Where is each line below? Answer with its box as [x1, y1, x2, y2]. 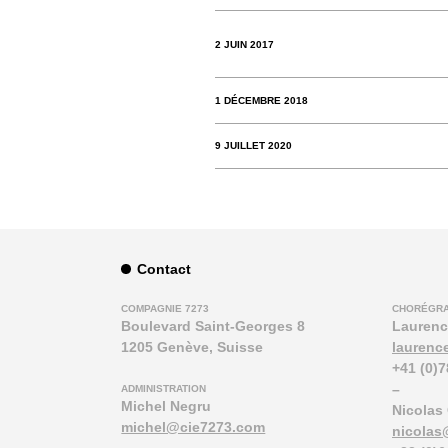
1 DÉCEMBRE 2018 [214, 95, 308, 107]
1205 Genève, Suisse [121, 339, 264, 356]
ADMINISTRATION [121, 382, 207, 394]
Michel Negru [121, 397, 212, 414]
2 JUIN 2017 [214, 38, 274, 50]
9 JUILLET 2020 [214, 140, 292, 152]
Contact [136, 260, 191, 277]
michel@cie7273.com [121, 418, 266, 435]
